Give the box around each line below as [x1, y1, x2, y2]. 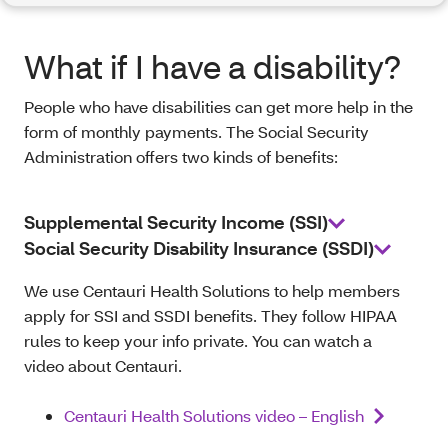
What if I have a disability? [24, 46, 401, 88]
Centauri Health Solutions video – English [64, 405, 364, 427]
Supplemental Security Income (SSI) [24, 211, 328, 235]
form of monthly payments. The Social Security [24, 121, 369, 143]
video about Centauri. [24, 355, 190, 377]
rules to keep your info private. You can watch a [24, 330, 372, 352]
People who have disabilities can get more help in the [24, 96, 413, 118]
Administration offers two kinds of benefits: [24, 146, 338, 168]
